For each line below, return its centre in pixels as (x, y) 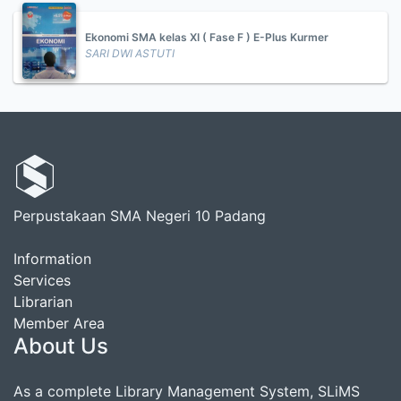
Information (52, 259)
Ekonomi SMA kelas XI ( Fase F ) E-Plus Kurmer (207, 37)
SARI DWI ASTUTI (130, 53)
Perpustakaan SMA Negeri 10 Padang (140, 216)
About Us (61, 346)
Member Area (59, 323)
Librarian (43, 302)
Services (42, 280)
